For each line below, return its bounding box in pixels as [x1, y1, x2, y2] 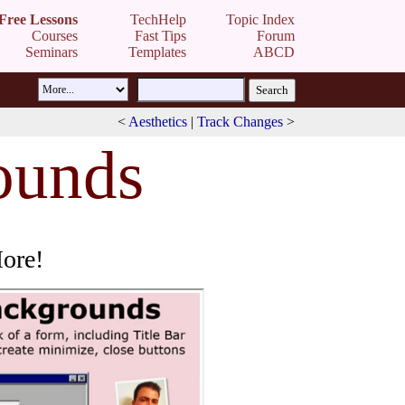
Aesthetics [128, 114, 187, 129]
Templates [128, 44, 186, 60]
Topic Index [226, 12, 295, 27]
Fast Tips [135, 28, 186, 43]
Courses [32, 28, 78, 43]
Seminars [25, 44, 78, 60]
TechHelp [130, 12, 186, 27]
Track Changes [197, 114, 283, 129]
